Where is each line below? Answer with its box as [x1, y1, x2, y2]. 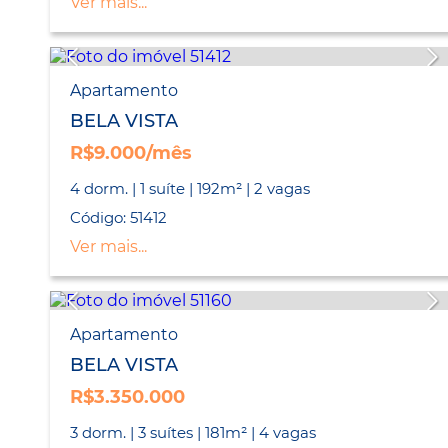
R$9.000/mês [70, 142, 192, 165]
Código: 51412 [70, 208, 167, 228]
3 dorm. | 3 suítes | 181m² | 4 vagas [70, 423, 316, 443]
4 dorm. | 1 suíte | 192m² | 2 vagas [70, 179, 310, 199]
